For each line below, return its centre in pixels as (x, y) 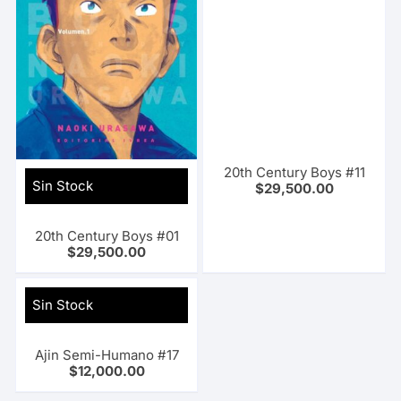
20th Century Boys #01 (107, 236)
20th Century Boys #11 (294, 172)
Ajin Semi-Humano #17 (107, 355)
